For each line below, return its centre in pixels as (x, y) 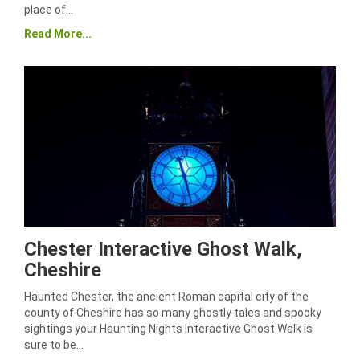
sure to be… (54, 345)
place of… (49, 10)
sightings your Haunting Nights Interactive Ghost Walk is (168, 329)
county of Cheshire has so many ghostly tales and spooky (173, 313)
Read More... (58, 34)
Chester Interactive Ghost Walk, (163, 249)
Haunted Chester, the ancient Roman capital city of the (166, 297)
